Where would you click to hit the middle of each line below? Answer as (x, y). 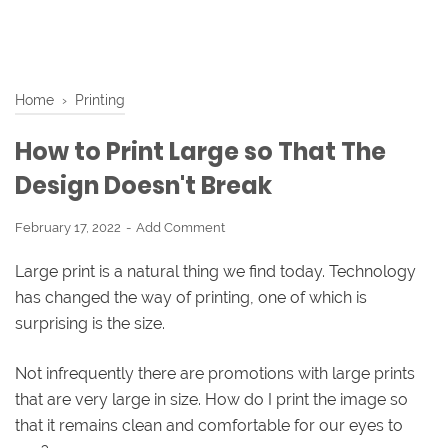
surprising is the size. (90, 323)
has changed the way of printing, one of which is (191, 297)
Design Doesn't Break (143, 185)
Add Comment (180, 227)
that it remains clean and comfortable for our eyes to (209, 425)
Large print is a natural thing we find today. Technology (215, 271)
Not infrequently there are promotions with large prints (215, 373)
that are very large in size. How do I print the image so (211, 399)
